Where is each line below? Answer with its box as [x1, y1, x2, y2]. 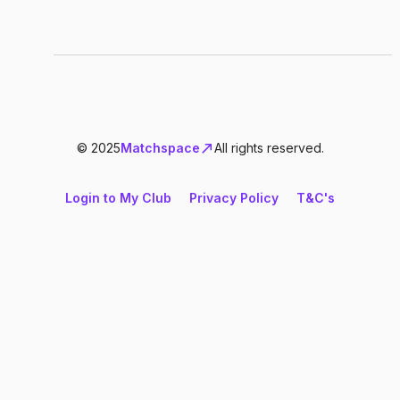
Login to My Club [65, 189, 171, 205]
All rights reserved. [213, 139, 324, 155]
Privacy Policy [189, 189, 279, 205]
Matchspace [120, 139, 200, 155]
